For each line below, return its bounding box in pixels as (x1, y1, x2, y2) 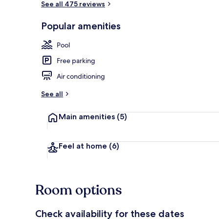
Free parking (57, 56, 95, 65)
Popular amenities (41, 20, 121, 32)
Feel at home (59, 141, 107, 151)
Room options (35, 180, 122, 199)
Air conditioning (57, 71, 105, 81)
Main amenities (59, 111, 115, 121)
